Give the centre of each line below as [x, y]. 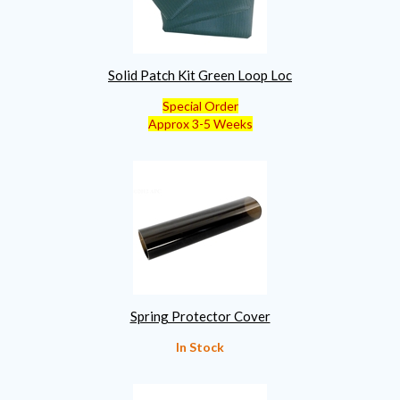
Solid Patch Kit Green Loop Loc [200, 75]
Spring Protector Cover [200, 316]
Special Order [200, 105]
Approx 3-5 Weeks [200, 123]
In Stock [200, 346]
